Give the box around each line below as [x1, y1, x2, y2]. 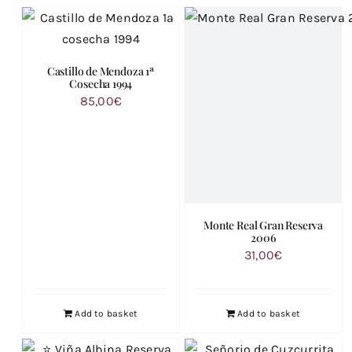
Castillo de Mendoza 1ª [46, 64, 155, 79]
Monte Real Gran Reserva [203, 218, 324, 233]
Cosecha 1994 [69, 76, 133, 92]
